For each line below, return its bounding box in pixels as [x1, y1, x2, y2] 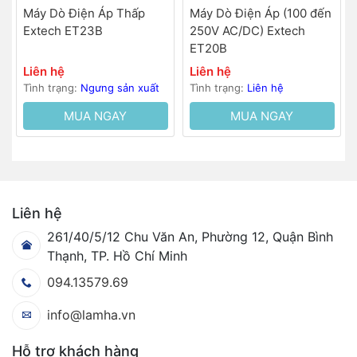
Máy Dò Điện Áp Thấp [22, 5, 145, 21]
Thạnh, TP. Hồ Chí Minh [46, 248, 187, 265]
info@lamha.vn [46, 307, 135, 324]
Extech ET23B [22, 22, 103, 38]
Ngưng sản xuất [80, 81, 159, 95]
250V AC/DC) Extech [189, 22, 305, 38]
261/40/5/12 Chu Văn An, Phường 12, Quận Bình [46, 229, 333, 245]
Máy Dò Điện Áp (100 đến [189, 5, 331, 21]
